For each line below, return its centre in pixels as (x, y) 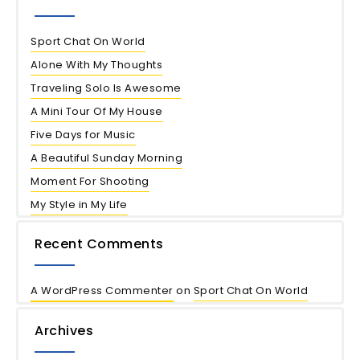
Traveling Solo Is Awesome (106, 88)
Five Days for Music (83, 135)
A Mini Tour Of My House (97, 111)
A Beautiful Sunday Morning (106, 158)
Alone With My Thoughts (96, 65)
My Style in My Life (79, 205)
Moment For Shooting (90, 181)
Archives (64, 331)
